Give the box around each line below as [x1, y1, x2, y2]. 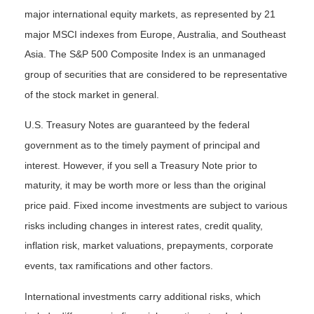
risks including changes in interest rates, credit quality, [25, 219, 263, 231]
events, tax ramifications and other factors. [25, 260, 213, 272]
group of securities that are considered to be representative [25, 69, 287, 81]
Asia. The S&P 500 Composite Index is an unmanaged [25, 48, 266, 60]
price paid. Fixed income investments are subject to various [25, 200, 287, 212]
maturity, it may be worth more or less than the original [25, 179, 266, 191]
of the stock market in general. [25, 89, 159, 101]
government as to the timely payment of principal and [25, 139, 260, 151]
